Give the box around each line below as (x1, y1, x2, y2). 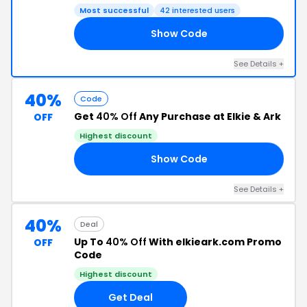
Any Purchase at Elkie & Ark (137, 110, 281, 123)
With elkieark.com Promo (147, 235, 282, 249)
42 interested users (160, 5, 235, 16)
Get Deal (108, 290, 153, 304)
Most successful (79, 5, 149, 16)
